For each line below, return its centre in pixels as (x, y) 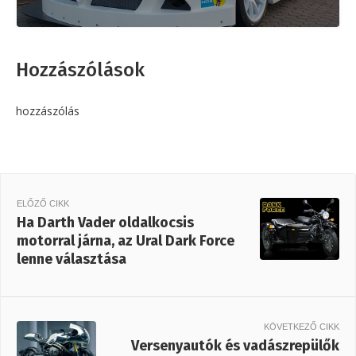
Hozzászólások (80, 70)
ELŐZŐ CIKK (43, 203)
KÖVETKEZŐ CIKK (302, 327)
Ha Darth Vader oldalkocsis (105, 222)
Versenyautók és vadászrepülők (235, 346)
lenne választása (72, 259)
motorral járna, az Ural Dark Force (126, 241)
